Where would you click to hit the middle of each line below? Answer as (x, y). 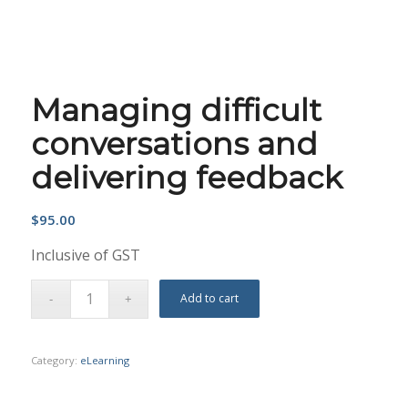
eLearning (104, 360)
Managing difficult (176, 110)
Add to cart (210, 298)
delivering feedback (186, 177)
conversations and (174, 143)
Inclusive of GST (85, 255)
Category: (55, 360)
